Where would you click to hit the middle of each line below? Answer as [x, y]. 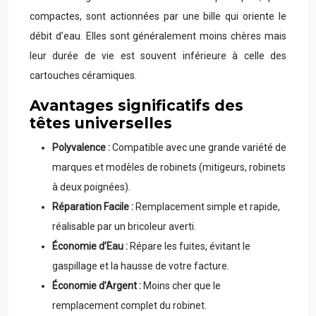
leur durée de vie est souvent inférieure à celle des [158, 56]
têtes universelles [101, 123]
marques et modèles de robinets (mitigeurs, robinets [169, 167]
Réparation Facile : [94, 207]
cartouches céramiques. [83, 75]
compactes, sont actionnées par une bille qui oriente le [158, 16]
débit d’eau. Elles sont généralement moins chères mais [158, 36]
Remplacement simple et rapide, [208, 207]
